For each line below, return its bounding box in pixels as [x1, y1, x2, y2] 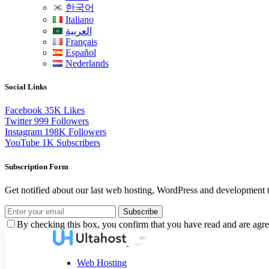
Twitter [5, 116, 32, 127]
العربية [65, 26, 92, 36]
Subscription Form [5, 162, 68, 171]
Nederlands [65, 58, 109, 68]
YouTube [5, 138, 40, 148]
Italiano [65, 14, 94, 25]
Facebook [5, 105, 42, 116]
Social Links [5, 82, 47, 92]
